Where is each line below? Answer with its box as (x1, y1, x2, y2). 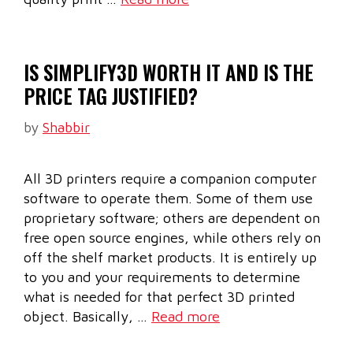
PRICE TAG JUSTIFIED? (24, 81, 198, 111)
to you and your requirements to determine (24, 269, 300, 286)
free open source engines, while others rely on (24, 229, 321, 247)
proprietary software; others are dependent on (24, 210, 320, 227)
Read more (151, 308, 220, 325)
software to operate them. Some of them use (24, 190, 313, 207)
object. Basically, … (24, 308, 151, 325)
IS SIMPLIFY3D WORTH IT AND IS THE (24, 58, 314, 87)
